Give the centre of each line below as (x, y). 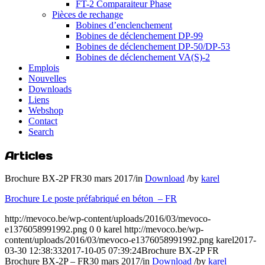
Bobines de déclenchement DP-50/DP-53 (153, 46)
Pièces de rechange (88, 14)
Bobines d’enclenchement (124, 25)
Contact (43, 121)
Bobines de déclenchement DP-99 (139, 36)
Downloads (50, 89)
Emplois (44, 68)
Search (41, 132)
